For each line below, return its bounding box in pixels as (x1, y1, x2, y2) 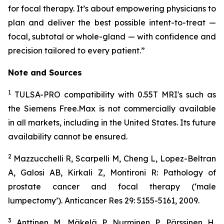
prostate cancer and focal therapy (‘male (8, 181, 216, 191)
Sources (49, 67, 82, 77)
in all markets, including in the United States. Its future (8, 117, 216, 127)
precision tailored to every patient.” (8, 45, 145, 55)
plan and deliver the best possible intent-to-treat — (8, 17, 216, 27)
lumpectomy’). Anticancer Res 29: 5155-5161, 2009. (8, 195, 199, 205)
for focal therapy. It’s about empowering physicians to (8, 3, 216, 13)
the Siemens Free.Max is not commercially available (8, 103, 216, 113)
